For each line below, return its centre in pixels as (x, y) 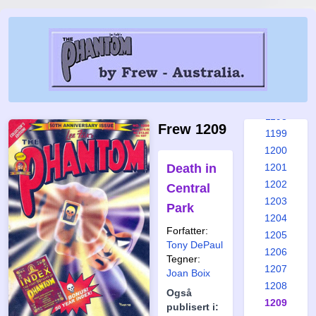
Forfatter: (187, 231)
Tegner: (183, 259)
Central (188, 188)
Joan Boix (188, 273)
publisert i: (193, 307)
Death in (192, 169)
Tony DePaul (195, 245)
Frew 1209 (192, 129)
